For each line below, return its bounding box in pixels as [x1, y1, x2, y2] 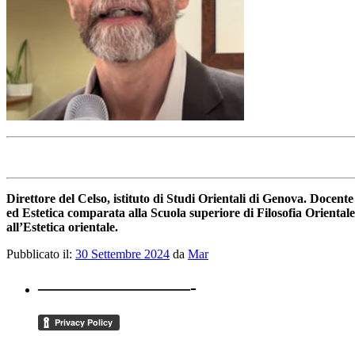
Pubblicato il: [6, 247, 72, 261]
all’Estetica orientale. [6, 220, 118, 235]
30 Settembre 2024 [75, 247, 170, 261]
